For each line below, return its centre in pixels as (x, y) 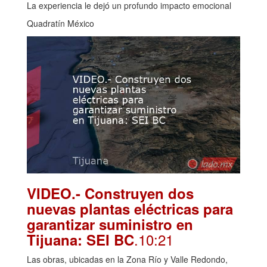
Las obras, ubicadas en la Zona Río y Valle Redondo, (127, 259)
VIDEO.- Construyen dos (110, 193)
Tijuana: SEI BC (80, 239)
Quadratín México (60, 23)
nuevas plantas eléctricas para (130, 208)
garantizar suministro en (110, 224)
